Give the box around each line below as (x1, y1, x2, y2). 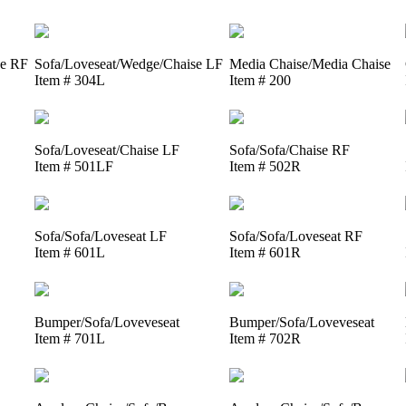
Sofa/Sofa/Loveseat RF (228, 227, 362, 244)
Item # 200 (228, 72, 291, 88)
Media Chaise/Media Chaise (228, 55, 391, 72)
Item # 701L (34, 330, 105, 346)
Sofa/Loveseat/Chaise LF (34, 141, 179, 158)
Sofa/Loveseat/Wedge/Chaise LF (34, 55, 223, 72)
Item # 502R (228, 158, 301, 174)
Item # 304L (34, 72, 105, 88)
